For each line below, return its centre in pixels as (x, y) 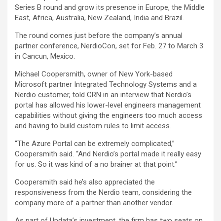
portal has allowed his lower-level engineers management (108, 105)
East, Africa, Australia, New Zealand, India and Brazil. (100, 18)
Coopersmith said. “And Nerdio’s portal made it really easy (108, 154)
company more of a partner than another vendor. (95, 203)
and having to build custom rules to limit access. (94, 126)
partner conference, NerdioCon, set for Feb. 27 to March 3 (109, 46)
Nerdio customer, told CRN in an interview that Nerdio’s (103, 94)
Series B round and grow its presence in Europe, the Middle (110, 7)
